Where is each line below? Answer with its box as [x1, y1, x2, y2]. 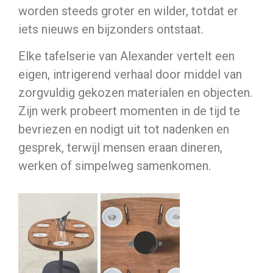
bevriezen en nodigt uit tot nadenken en [18, 122, 229, 137]
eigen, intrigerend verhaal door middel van [18, 67, 242, 82]
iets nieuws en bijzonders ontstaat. [18, 21, 204, 37]
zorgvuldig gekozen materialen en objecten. [18, 85, 252, 101]
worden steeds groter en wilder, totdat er [18, 3, 238, 18]
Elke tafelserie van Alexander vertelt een [18, 49, 235, 64]
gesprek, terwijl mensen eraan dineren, [18, 140, 222, 155]
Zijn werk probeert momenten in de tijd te [18, 104, 240, 119]
